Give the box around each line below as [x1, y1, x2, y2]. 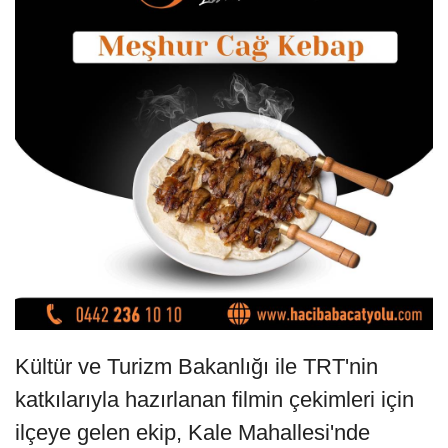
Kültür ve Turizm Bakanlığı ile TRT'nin [15, 353, 378, 379]
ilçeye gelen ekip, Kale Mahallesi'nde [15, 419, 370, 445]
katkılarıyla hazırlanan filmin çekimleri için [15, 386, 414, 412]
